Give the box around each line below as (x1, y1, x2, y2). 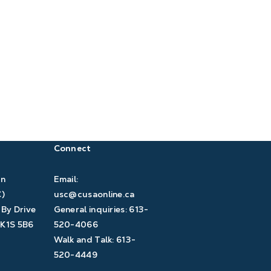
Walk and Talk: (53, 233, 117, 245)
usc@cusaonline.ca (53, 188, 135, 200)
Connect (53, 142, 91, 154)
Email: (53, 173, 79, 184)
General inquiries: (53, 203, 129, 215)
